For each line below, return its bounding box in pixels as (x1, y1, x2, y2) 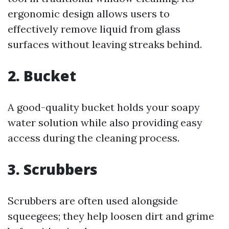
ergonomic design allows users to (8, 7, 170, 20)
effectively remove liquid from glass (8, 22, 180, 35)
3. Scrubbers (8, 159, 98, 179)
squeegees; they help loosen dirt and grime (8, 210, 214, 222)
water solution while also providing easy (8, 116, 202, 129)
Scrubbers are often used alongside (8, 194, 178, 207)
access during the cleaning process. (8, 131, 179, 144)
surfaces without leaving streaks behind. (8, 38, 202, 51)
